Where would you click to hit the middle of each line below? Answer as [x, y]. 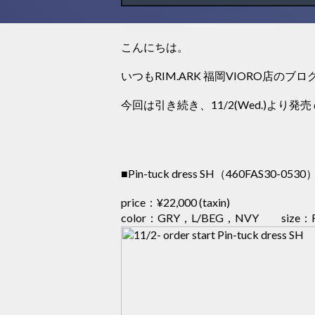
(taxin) [214, 202]
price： [139, 202]
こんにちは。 [155, 47]
